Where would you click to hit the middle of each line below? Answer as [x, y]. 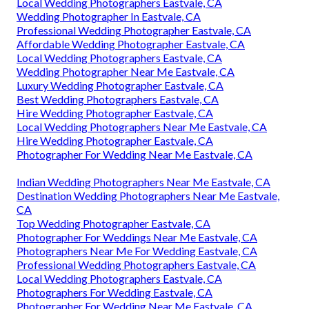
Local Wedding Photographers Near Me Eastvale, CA [142, 126]
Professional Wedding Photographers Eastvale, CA [136, 264]
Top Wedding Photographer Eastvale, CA [113, 223]
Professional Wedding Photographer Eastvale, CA [134, 30]
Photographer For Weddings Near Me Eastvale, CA [137, 237]
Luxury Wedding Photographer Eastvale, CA [120, 85]
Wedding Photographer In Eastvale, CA [109, 16]
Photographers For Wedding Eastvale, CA [114, 292]
